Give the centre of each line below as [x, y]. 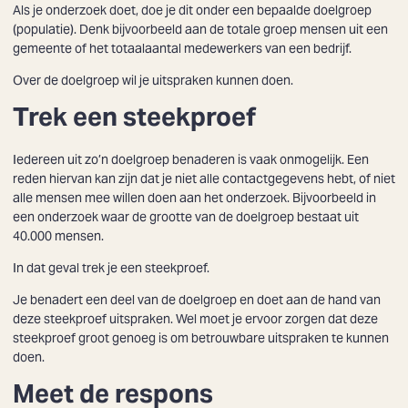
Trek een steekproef [134, 116]
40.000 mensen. [58, 235]
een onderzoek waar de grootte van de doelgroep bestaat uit [186, 216]
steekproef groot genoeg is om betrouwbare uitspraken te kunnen [201, 337]
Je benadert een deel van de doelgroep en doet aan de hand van [197, 299]
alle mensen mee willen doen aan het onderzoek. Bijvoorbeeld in [194, 197]
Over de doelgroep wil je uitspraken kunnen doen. [153, 80]
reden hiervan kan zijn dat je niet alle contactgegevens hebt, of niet [204, 178]
